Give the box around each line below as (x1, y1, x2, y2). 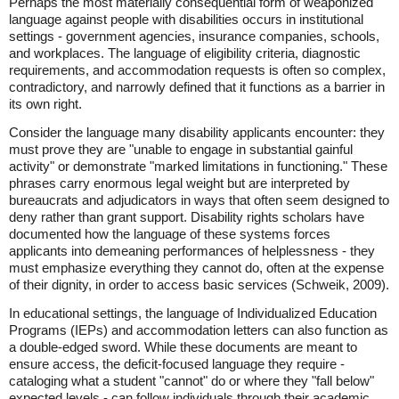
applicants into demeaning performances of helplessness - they (9, 243, 375, 259)
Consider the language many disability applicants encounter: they (9, 125, 385, 141)
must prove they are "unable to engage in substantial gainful (9, 142, 353, 158)
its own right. (9, 96, 82, 112)
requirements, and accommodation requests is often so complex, (9, 62, 386, 78)
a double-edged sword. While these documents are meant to (9, 339, 357, 355)
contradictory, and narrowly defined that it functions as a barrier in (9, 79, 385, 95)
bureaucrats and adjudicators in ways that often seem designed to (9, 192, 389, 208)
